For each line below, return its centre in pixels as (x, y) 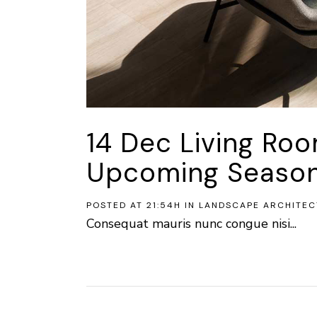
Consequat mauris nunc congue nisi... (191, 223)
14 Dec (129, 143)
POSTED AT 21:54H (134, 205)
